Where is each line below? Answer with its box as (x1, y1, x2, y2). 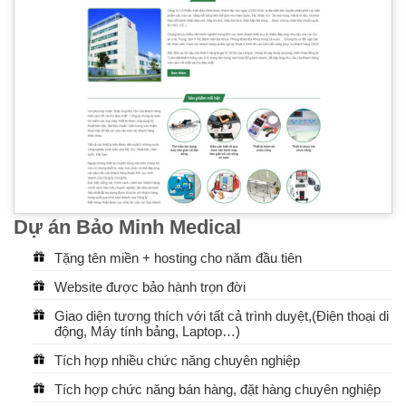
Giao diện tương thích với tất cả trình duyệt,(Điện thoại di (53, 308, 389, 324)
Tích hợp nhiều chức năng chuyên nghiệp (53, 353, 300, 369)
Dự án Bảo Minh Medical (14, 216, 241, 239)
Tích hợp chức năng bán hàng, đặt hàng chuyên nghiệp (53, 382, 381, 398)
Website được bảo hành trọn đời (53, 279, 246, 295)
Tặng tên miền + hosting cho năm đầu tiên (53, 250, 302, 266)
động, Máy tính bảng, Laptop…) (53, 324, 240, 340)
